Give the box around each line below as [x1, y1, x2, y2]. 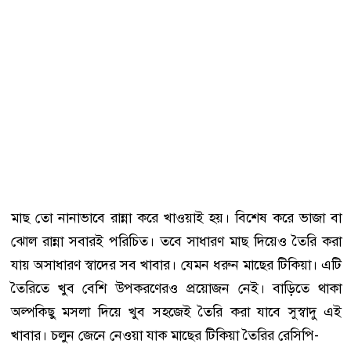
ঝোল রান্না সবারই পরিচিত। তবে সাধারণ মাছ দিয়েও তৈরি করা [11, 232, 342, 251]
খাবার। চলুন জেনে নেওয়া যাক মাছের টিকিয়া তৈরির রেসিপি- [11, 326, 319, 346]
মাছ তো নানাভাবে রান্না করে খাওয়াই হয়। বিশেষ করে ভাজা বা [11, 208, 342, 228]
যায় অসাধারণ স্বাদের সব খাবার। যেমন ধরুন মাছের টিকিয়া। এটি [11, 255, 342, 275]
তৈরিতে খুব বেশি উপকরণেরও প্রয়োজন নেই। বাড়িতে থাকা [11, 279, 342, 299]
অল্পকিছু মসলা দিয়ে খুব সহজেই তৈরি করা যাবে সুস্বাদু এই [11, 302, 342, 322]
